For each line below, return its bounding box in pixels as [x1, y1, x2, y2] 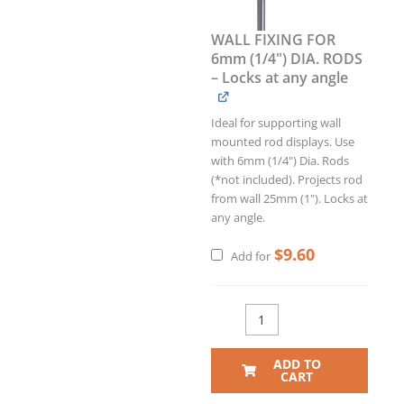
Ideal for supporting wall [211, 115, 341, 131]
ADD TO [272, 355, 321, 373]
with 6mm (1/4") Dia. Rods [211, 152, 349, 169]
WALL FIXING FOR [211, 29, 335, 50]
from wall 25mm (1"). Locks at [211, 190, 368, 207]
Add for [228, 248, 273, 264]
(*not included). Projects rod [211, 171, 363, 188]
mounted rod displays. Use [211, 133, 354, 150]
